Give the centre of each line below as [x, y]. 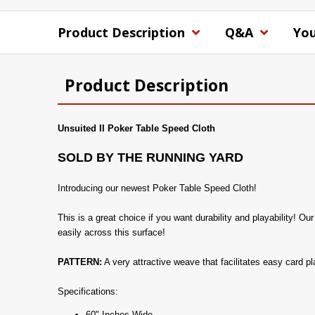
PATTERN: [80, 262]
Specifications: [88, 291]
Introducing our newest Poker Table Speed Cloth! [157, 188]
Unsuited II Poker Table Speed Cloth [136, 128]
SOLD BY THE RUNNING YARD [150, 157]
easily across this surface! [111, 232]
